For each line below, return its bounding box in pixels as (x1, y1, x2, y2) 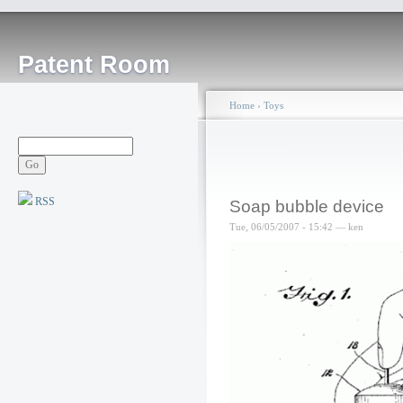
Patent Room (18, 51, 170, 78)
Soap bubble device (229, 197, 384, 216)
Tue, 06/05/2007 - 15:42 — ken (229, 221, 363, 232)
